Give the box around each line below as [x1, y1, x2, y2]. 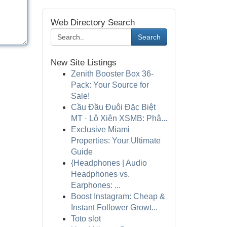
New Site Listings [50, 58, 117, 67]
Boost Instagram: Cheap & [70, 192, 165, 201]
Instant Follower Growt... [70, 203, 158, 212]
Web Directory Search [50, 18, 135, 27]
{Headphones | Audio [70, 159, 147, 167]
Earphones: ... [70, 181, 121, 190]
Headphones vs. [70, 170, 130, 178]
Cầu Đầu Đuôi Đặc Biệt [70, 103, 156, 111]
